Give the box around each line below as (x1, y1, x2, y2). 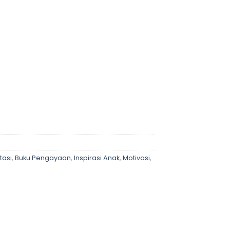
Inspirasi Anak (74, 153, 120, 162)
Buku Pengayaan (15, 153, 71, 162)
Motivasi (123, 153, 150, 162)
